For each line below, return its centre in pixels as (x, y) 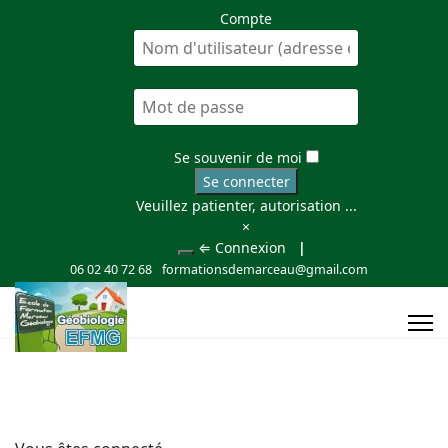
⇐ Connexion (246, 247)
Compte (246, 18)
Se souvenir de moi (237, 157)
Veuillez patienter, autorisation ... (246, 205)
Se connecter (246, 181)
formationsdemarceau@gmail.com (265, 269)
